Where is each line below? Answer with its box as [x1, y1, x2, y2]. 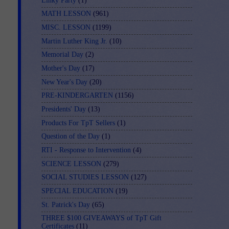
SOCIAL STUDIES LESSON [41, 173, 129, 181]
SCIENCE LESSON [41, 159, 101, 168]
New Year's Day [41, 78, 87, 86]
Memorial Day [41, 51, 83, 59]
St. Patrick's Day [41, 200, 90, 209]
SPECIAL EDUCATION [41, 187, 113, 195]
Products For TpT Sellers [41, 119, 115, 127]
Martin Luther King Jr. [41, 37, 107, 45]
